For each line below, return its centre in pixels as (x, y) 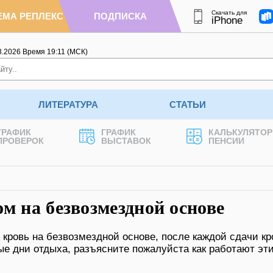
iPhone (227, 20)
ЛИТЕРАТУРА (69, 105)
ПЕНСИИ (226, 141)
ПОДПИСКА (120, 16)
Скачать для (229, 12)
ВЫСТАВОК (126, 141)
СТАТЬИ (187, 105)
